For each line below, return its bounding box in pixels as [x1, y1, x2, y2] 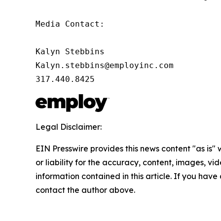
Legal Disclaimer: [36, 122, 102, 132]
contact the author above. [36, 185, 135, 195]
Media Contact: [36, 19, 105, 29]
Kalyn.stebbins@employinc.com [36, 61, 174, 70]
